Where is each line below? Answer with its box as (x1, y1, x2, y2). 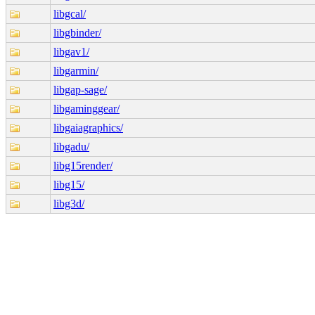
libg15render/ (53, 159, 112, 172)
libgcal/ (53, 7, 86, 20)
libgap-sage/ (53, 83, 107, 96)
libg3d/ (53, 197, 84, 210)
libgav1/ (53, 45, 89, 58)
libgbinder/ (53, 26, 101, 39)
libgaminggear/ (53, 102, 120, 115)
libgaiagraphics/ (53, 121, 123, 134)
